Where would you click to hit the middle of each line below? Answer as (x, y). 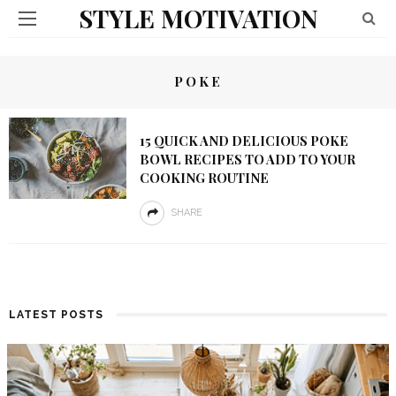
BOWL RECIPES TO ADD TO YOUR (247, 159)
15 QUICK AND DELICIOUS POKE (244, 141)
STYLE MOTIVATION (198, 18)
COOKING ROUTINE (204, 178)
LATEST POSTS (56, 315)
